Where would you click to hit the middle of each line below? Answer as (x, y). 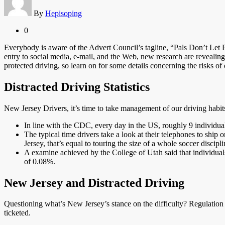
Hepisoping (64, 13)
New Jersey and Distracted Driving (94, 183)
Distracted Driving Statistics (77, 87)
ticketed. (17, 213)
